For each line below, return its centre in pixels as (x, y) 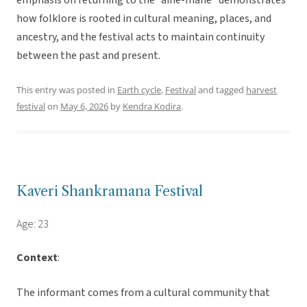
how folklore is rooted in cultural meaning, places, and (144, 19)
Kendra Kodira (152, 107)
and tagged (221, 90)
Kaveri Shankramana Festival (110, 192)
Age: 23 (33, 224)
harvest (261, 90)
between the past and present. (88, 56)
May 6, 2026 (84, 107)
